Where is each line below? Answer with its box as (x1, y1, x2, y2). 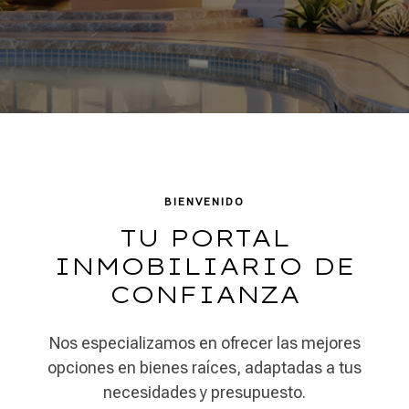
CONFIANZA (109, 279, 300, 309)
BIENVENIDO (164, 195, 245, 208)
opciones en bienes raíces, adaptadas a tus (47, 358, 362, 377)
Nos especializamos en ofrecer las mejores (48, 333, 361, 352)
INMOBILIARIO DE (54, 251, 355, 281)
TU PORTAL (119, 223, 290, 253)
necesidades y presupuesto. (103, 383, 306, 402)
